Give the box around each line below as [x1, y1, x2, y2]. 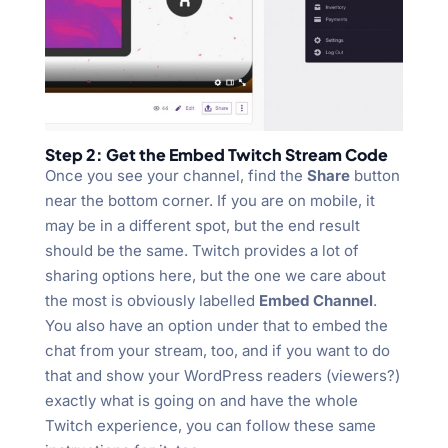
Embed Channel [258, 291, 373, 311]
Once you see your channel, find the [44, 166, 307, 186]
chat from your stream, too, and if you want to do [44, 341, 390, 361]
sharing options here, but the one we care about [44, 266, 386, 286]
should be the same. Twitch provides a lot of [44, 241, 359, 261]
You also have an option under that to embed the [44, 316, 388, 336]
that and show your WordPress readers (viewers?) [44, 366, 400, 386]
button [349, 166, 400, 186]
